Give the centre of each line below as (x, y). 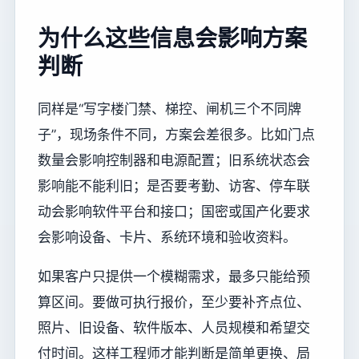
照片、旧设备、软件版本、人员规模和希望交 (174, 328)
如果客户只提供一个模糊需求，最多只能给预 (174, 277)
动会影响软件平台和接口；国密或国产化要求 (174, 212)
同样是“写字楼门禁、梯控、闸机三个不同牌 (169, 109)
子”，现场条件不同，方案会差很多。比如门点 (176, 135)
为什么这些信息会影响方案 (172, 38)
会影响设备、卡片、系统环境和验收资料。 (167, 238)
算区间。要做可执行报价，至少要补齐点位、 (174, 303)
